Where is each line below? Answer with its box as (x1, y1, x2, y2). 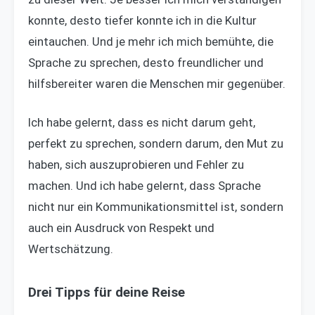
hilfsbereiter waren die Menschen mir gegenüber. (28, 77, 285, 91)
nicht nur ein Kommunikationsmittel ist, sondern (28, 200, 283, 214)
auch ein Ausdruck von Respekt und (28, 221, 214, 236)
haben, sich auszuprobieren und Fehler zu (28, 157, 244, 172)
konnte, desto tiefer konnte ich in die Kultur (28, 13, 257, 28)
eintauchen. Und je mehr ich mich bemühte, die (28, 34, 274, 49)
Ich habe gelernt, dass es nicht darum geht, (28, 115, 255, 130)
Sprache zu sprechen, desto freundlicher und (28, 56, 264, 70)
